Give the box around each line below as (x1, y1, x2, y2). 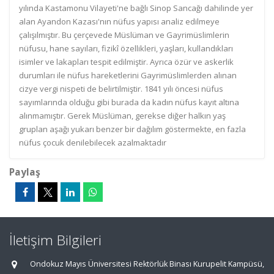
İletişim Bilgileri (9, 231, 102, 250)
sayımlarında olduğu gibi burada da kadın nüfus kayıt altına (19, 97, 239, 108)
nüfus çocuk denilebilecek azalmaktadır (19, 137, 166, 148)
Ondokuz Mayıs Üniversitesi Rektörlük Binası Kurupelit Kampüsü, (30, 259, 264, 269)
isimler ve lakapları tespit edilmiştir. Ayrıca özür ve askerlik (19, 56, 234, 67)
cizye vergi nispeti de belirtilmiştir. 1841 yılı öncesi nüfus (19, 83, 223, 94)
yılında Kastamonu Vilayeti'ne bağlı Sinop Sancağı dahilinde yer (19, 2, 253, 13)
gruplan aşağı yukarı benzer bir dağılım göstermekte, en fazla (19, 124, 246, 135)
